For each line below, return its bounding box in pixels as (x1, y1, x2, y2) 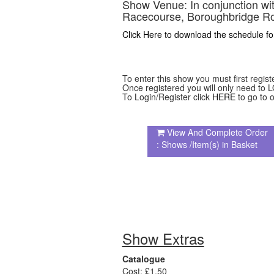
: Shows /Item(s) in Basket (157, 138, 258, 150)
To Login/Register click (122, 91, 212, 103)
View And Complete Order (167, 126, 268, 138)
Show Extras (122, 227, 204, 249)
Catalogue (122, 252, 165, 265)
